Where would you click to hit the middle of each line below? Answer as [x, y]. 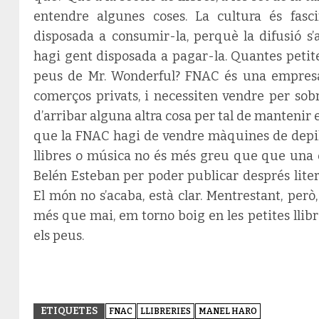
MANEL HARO [228, 311]
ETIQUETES [69, 310]
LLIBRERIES [166, 311]
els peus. [59, 235]
